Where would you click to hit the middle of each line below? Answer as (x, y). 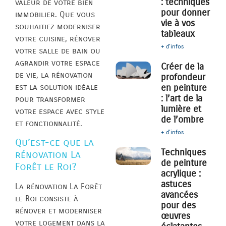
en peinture (184, 88)
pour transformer (50, 99)
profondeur (183, 77)
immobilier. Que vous (55, 15)
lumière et (181, 109)
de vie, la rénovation (54, 75)
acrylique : (181, 174)
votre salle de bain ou (58, 51)
